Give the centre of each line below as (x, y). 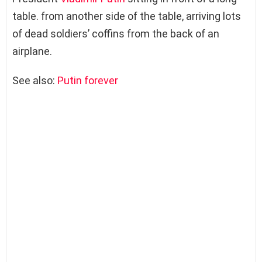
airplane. (32, 51)
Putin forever (88, 81)
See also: (35, 81)
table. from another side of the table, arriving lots (127, 16)
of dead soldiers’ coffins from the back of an (116, 34)
